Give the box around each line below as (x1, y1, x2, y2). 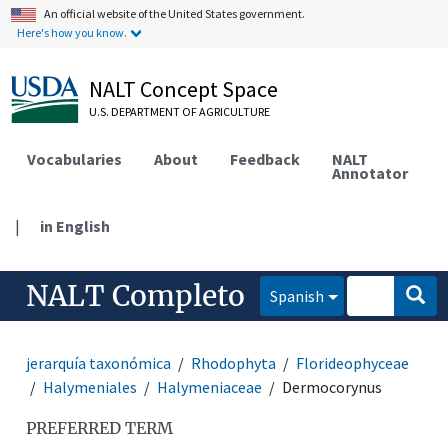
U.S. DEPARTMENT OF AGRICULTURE (89, 104, 271, 119)
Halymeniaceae (157, 376, 263, 397)
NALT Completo (26, 277, 246, 314)
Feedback (230, 148, 301, 169)
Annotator (332, 162, 409, 183)
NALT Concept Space (89, 75, 279, 103)
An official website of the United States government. (44, 6, 306, 21)
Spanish (270, 285, 325, 306)
